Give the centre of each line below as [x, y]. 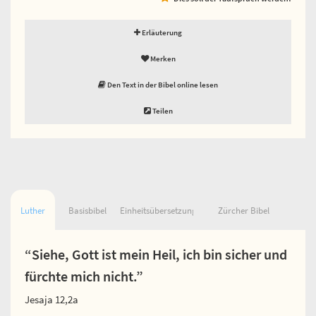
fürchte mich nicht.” [84, 276]
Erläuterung [161, 32]
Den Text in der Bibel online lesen [162, 84]
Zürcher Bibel [243, 210]
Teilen [162, 110]
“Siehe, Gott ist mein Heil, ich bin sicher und [156, 254]
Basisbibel [87, 210]
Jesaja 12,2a [51, 299]
